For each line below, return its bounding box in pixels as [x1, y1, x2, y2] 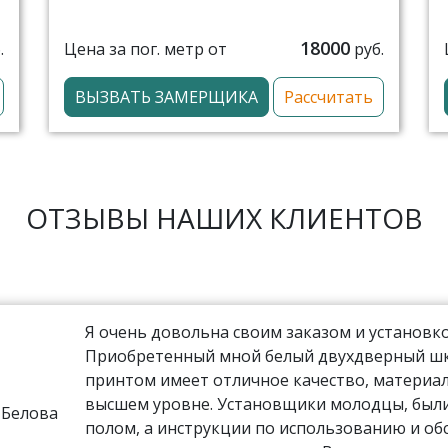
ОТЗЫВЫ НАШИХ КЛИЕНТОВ [25, 199, 423, 237]
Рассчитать [284, 86, 373, 108]
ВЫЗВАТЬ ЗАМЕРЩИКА [75, 86, 258, 108]
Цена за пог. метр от [64, 37, 227, 60]
